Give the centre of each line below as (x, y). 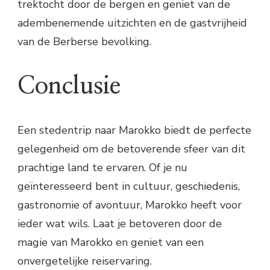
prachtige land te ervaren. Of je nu (102, 168)
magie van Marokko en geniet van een (111, 243)
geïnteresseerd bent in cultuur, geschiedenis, (129, 187)
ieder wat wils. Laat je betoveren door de (120, 224)
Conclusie (69, 86)
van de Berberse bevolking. (84, 41)
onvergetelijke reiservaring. (85, 261)
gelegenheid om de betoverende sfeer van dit (131, 149)
